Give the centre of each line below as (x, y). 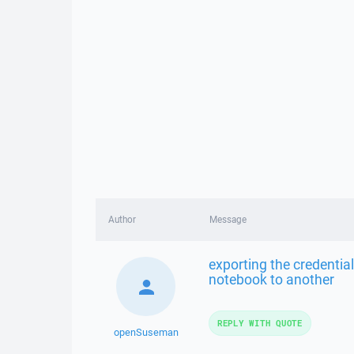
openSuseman (146, 332)
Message (228, 219)
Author (122, 219)
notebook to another (271, 279)
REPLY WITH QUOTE (260, 323)
